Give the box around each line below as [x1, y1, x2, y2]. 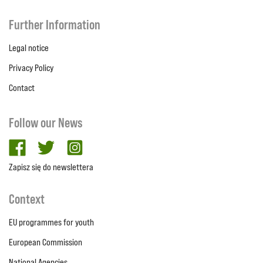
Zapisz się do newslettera [9, 161, 93, 173]
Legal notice [9, 42, 49, 53]
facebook [25, 140, 63, 150]
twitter [54, 140, 79, 150]
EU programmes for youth [9, 217, 94, 228]
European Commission [9, 237, 82, 248]
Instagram [83, 140, 124, 150]
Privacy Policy [9, 62, 53, 73]
